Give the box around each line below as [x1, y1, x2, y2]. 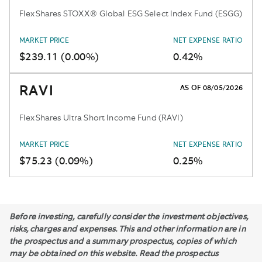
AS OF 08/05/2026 [180, 84, 243, 92]
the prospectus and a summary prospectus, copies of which [9, 237, 236, 246]
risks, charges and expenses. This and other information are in [9, 225, 246, 233]
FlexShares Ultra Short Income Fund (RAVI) [19, 112, 183, 123]
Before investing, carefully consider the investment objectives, [9, 212, 248, 221]
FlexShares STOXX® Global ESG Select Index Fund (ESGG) [19, 8, 243, 19]
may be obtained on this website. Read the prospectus [9, 249, 219, 258]
